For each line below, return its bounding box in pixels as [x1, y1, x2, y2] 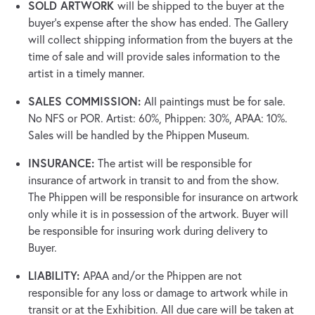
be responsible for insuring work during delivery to [28, 224, 268, 238]
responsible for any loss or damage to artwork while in [28, 285, 288, 300]
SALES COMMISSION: [28, 94, 144, 109]
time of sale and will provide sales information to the [28, 49, 280, 64]
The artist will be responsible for [98, 156, 252, 171]
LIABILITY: [28, 268, 83, 283]
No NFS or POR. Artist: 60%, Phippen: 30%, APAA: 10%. [28, 111, 288, 126]
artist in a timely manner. [28, 66, 145, 81]
